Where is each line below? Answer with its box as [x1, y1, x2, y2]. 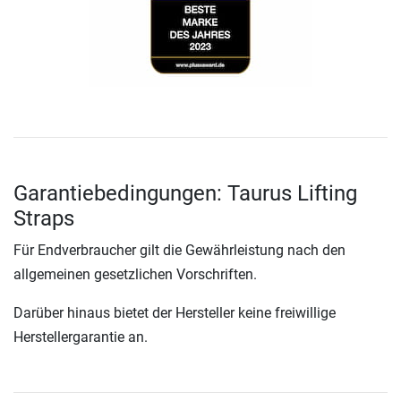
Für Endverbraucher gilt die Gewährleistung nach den [13, 242, 346, 260]
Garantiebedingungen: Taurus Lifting [13, 181, 357, 207]
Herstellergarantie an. [13, 328, 148, 346]
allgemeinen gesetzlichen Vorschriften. [13, 266, 257, 284]
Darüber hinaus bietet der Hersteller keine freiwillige [13, 304, 336, 322]
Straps [13, 206, 74, 232]
